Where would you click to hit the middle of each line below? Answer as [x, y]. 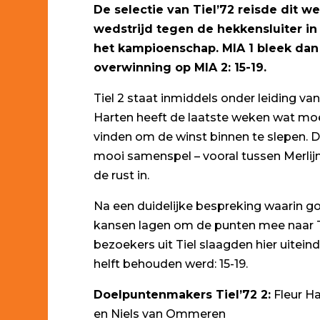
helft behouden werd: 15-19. [171, 264]
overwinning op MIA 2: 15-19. [180, 67]
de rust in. [122, 175]
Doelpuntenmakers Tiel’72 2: [182, 294]
